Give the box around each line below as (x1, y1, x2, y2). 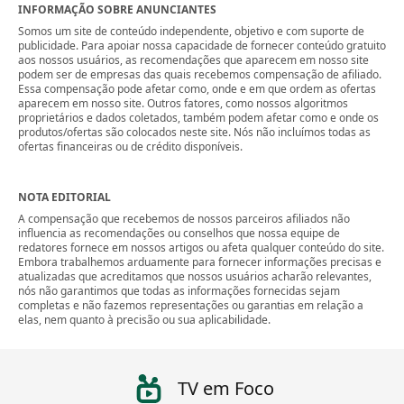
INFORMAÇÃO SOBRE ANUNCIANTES (18, 2, 216, 17)
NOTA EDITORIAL (18, 189, 111, 205)
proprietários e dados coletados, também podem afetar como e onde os (18, 110, 379, 125)
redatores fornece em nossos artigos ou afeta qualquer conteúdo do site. (18, 240, 384, 255)
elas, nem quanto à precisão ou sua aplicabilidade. (18, 312, 271, 327)
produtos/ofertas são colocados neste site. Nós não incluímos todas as (18, 124, 371, 140)
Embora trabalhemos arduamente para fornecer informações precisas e (18, 254, 381, 270)
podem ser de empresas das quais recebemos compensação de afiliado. (18, 67, 381, 82)
